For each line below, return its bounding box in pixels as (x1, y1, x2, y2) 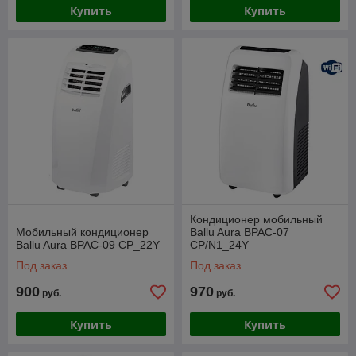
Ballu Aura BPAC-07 (190, 226, 289, 239)
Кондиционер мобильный (190, 213, 323, 226)
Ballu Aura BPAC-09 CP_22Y (16, 238, 160, 252)
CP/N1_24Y (190, 238, 249, 252)
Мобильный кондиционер (16, 226, 149, 239)
